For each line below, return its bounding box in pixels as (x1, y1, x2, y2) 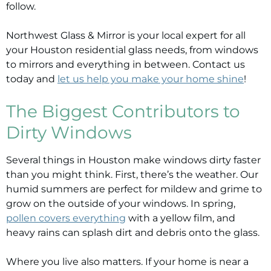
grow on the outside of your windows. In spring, (6, 198, 235, 209)
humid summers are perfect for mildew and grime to (6, 183, 262, 195)
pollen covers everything (6, 212, 126, 224)
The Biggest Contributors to (6, 101, 240, 122)
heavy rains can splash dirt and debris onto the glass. (6, 227, 260, 238)
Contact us (192, 59, 245, 70)
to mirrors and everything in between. (6, 59, 192, 70)
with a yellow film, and (126, 212, 235, 224)
